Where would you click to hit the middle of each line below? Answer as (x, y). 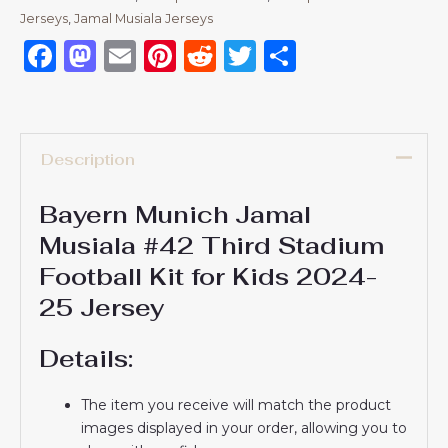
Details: (86, 358)
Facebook (133, 55)
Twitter (313, 55)
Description (88, 159)
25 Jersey (102, 307)
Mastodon (175, 55)
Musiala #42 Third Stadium (212, 245)
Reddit (269, 55)
